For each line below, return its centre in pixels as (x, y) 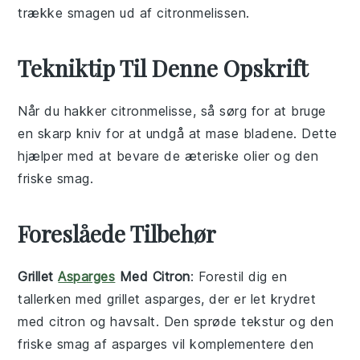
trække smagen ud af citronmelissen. (134, 12)
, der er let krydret (259, 299)
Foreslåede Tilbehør (117, 233)
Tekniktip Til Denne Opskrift (163, 67)
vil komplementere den (241, 344)
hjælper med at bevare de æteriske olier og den (168, 155)
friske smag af (65, 344)
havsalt (133, 321)
